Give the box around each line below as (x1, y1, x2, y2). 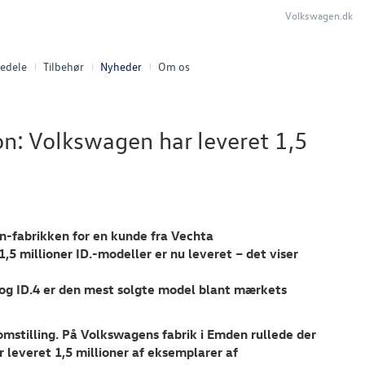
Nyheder (100, 59, 142, 74)
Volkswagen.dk (285, 8, 353, 22)
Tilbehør (43, 59, 84, 74)
